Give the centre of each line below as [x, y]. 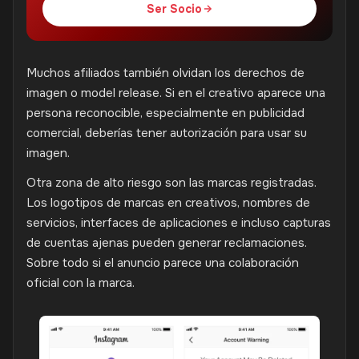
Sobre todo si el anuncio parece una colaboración [163, 263]
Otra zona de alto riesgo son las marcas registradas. [171, 183]
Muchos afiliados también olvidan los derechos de [165, 73]
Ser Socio [174, 9]
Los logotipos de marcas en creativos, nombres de [168, 203]
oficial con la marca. [81, 283]
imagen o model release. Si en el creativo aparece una [176, 93]
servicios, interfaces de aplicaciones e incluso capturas [179, 223]
